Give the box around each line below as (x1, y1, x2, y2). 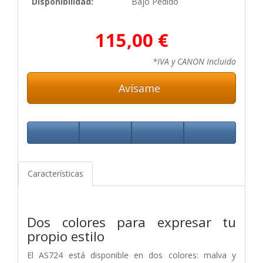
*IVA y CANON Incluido (153, 55, 236, 67)
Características (28, 167, 83, 179)
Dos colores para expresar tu (27, 213, 236, 231)
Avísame (116, 80, 161, 95)
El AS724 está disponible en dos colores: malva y (27, 249, 236, 261)
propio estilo (27, 227, 104, 245)
